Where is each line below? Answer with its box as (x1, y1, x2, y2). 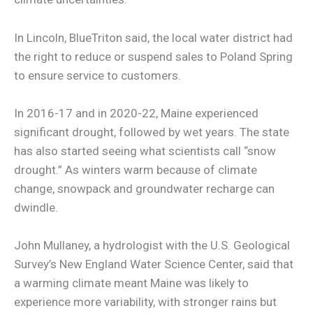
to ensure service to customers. (14, 68, 181, 82)
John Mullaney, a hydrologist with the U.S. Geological (14, 238, 290, 252)
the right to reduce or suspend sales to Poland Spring (14, 49, 293, 64)
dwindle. (14, 200, 58, 214)
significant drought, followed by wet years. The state (14, 124, 289, 139)
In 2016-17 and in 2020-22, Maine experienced (14, 105, 259, 120)
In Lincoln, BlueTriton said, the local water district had (14, 30, 293, 45)
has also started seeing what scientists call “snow (14, 143, 276, 158)
